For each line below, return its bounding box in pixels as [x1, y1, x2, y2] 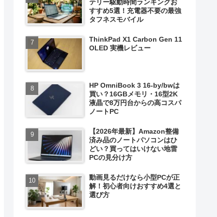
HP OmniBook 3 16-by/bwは [89, 81, 180, 90]
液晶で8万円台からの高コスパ [89, 99, 182, 107]
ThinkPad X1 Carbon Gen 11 [89, 35, 183, 44]
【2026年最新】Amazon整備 [89, 127, 179, 135]
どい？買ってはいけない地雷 [89, 144, 178, 153]
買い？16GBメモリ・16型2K [89, 90, 178, 98]
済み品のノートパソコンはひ [89, 136, 178, 144]
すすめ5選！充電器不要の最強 [89, 7, 182, 15]
